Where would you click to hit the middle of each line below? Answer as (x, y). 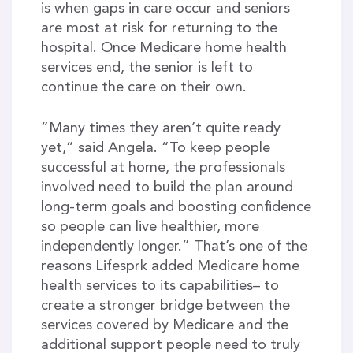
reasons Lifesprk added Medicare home (170, 266)
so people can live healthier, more (150, 227)
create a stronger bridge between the (165, 305)
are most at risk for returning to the (159, 28)
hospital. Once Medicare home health (163, 48)
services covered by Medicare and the (164, 325)
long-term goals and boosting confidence (176, 207)
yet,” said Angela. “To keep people (155, 148)
